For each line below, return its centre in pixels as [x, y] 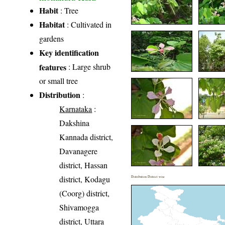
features [53, 66]
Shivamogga [79, 207]
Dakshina [75, 123]
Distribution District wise [148, 176]
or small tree [59, 80]
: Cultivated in [88, 24]
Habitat [52, 24]
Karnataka [76, 108]
